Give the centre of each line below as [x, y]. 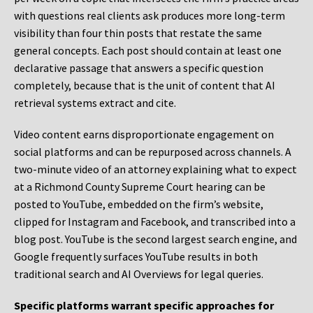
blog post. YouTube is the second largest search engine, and [155, 239]
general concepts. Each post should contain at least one [148, 51]
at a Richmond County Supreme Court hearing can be [140, 187]
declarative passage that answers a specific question [139, 68]
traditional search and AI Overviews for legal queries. [139, 274]
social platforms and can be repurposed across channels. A [153, 152]
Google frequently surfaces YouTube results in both [136, 257]
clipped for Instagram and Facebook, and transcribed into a [155, 222]
